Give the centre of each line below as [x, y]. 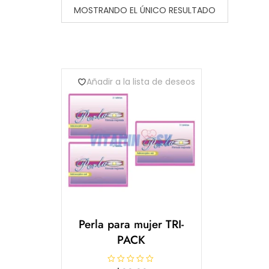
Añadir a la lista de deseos [141, 82]
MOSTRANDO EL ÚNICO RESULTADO [145, 10]
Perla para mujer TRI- [131, 224]
